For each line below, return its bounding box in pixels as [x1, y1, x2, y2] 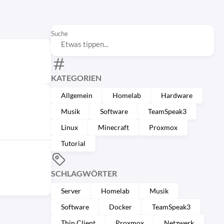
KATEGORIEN [51, 73, 101, 82]
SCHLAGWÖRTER [51, 168, 117, 178]
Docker [109, 202, 132, 211]
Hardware [161, 91, 192, 99]
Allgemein [61, 91, 92, 99]
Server [61, 186, 81, 195]
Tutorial [61, 139, 85, 147]
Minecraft [98, 123, 129, 131]
